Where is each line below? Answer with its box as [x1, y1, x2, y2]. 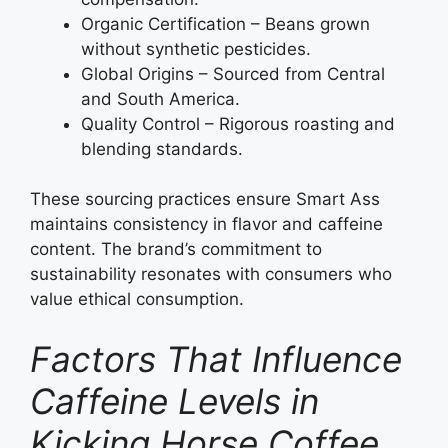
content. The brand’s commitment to [30, 239, 322, 260]
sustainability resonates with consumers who [30, 264, 392, 285]
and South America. [81, 88, 240, 109]
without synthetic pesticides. [81, 38, 311, 59]
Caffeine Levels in [30, 379, 319, 422]
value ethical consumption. [30, 289, 244, 310]
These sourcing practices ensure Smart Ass [30, 189, 380, 210]
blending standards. [81, 138, 243, 159]
